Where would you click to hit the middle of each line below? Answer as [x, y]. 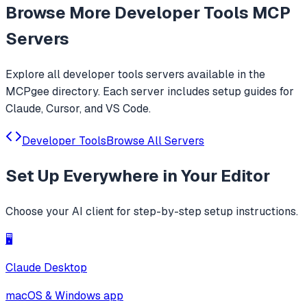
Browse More [60, 12]
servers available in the [204, 74]
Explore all [34, 74]
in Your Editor [214, 175]
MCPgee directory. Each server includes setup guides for [150, 91]
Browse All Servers [155, 140]
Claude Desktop [46, 267]
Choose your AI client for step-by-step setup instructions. [152, 211]
